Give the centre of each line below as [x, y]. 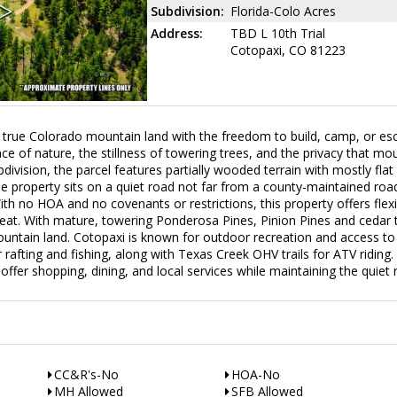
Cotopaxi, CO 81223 [288, 50]
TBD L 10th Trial [277, 33]
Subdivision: [187, 11]
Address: [176, 33]
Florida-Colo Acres [283, 11]
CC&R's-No [86, 374]
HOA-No [256, 374]
